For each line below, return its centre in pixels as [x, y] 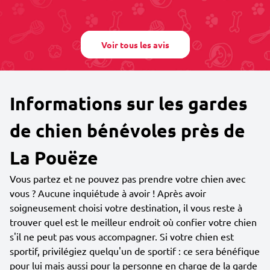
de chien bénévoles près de [127, 130]
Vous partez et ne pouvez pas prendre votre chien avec [127, 178]
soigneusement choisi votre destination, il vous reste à [126, 207]
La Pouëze [54, 158]
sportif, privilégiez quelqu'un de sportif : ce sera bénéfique [135, 251]
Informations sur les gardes [129, 103]
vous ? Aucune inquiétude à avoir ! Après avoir [108, 193]
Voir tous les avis [135, 45]
